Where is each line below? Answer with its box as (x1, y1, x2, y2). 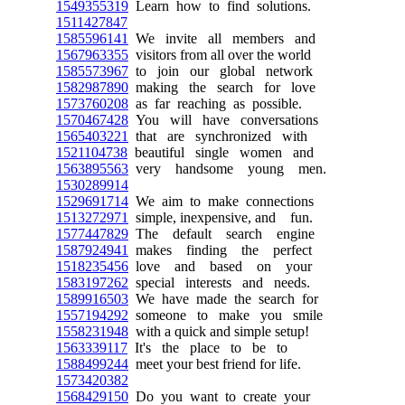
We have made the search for (128, 291, 318, 306)
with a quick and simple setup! (128, 324, 309, 339)
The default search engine (128, 226, 315, 241)
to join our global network (128, 63, 313, 79)
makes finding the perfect (128, 242, 312, 258)
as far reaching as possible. (128, 96, 302, 111)
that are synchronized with (128, 128, 307, 144)
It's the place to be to (127, 340, 287, 355)
